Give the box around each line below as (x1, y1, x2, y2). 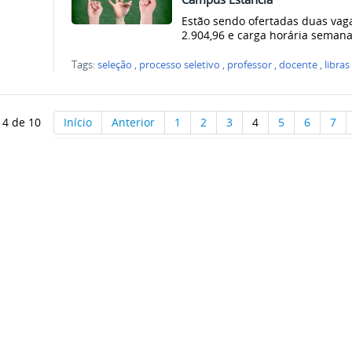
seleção (97, 58, 133, 72)
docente (279, 58, 318, 72)
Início (64, 115, 92, 130)
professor (227, 58, 273, 72)
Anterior (112, 115, 155, 130)
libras (324, 58, 350, 72)
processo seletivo (139, 58, 221, 72)
